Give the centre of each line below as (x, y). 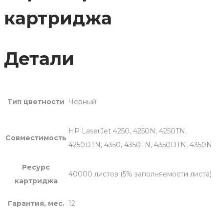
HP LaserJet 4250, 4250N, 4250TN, (128, 131)
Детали (39, 59)
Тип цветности (36, 102)
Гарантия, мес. (36, 204)
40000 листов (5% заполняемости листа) (140, 174)
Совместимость (36, 138)
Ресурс (36, 167)
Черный (82, 102)
